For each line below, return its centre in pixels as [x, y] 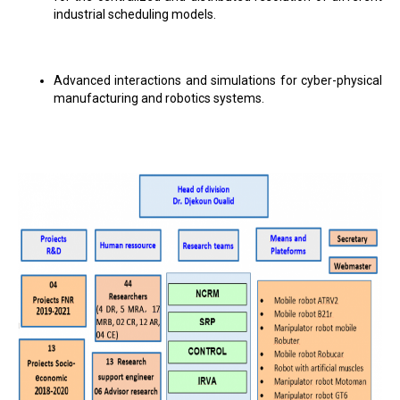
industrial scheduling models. [135, 14]
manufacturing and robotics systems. [159, 98]
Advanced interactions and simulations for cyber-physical [218, 80]
